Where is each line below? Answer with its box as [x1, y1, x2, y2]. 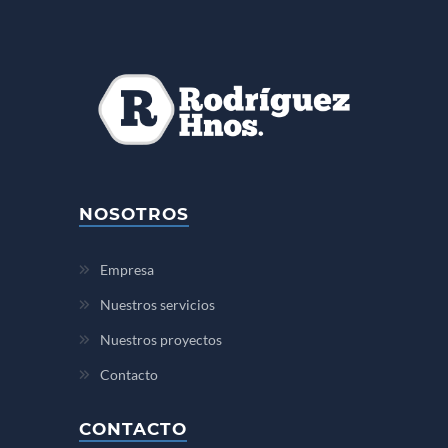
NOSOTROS [79, 204, 189, 225]
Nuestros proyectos [100, 331, 222, 349]
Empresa [100, 261, 154, 279]
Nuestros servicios [100, 296, 215, 314]
